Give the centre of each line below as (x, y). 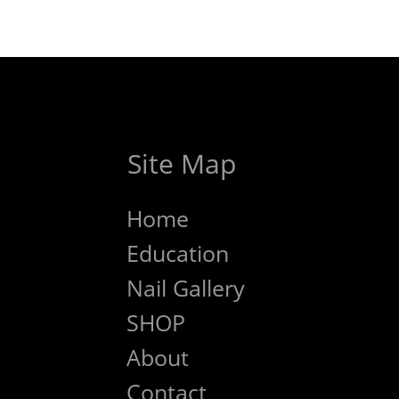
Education (178, 253)
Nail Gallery (186, 288)
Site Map (182, 163)
